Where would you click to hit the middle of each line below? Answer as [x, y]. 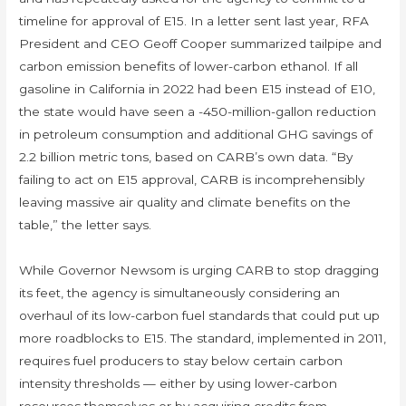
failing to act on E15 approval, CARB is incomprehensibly [192, 180]
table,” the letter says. [86, 225]
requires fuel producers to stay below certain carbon [181, 361]
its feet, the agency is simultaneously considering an [180, 293]
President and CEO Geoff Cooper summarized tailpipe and [201, 44]
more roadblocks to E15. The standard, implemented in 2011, [203, 338]
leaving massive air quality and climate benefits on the [185, 203]
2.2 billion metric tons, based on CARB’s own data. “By [186, 157]
